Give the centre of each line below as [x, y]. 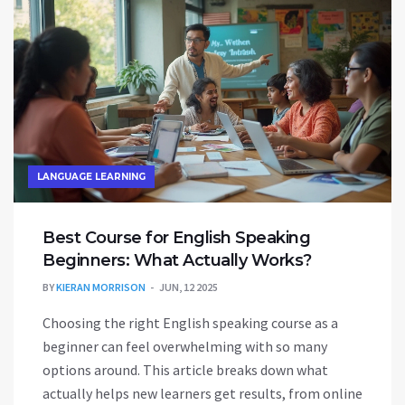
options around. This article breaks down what [185, 369]
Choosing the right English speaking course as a [190, 322]
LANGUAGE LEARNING [91, 176]
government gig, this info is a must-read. [169, 23]
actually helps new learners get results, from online [202, 393]
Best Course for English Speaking [176, 237]
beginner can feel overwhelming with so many [185, 346]
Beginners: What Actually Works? [177, 260]
